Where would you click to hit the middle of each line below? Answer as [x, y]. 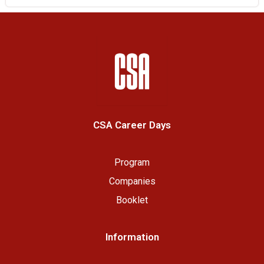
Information [132, 237]
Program [132, 162]
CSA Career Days [132, 125]
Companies [132, 181]
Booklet [132, 200]
